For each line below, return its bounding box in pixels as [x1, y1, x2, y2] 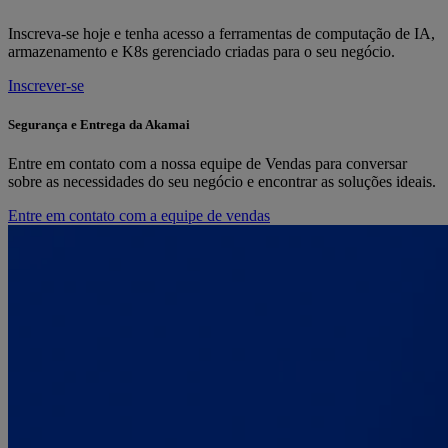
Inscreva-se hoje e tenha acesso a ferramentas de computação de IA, [8, 24, 435, 42]
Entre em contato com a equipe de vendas [8, 207, 270, 225]
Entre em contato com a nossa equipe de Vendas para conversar [8, 155, 407, 173]
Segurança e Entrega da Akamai [8, 116, 190, 132]
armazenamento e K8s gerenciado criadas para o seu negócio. [8, 42, 395, 60]
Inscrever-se [8, 76, 84, 94]
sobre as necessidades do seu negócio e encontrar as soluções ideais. [8, 173, 436, 191]
